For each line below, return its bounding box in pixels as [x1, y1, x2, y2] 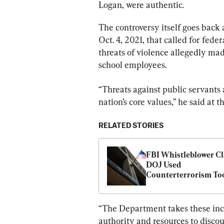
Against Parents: [146, 180, 206, 190]
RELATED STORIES [98, 122, 163, 130]
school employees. [98, 59, 166, 70]
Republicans [146, 190, 190, 200]
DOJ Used [146, 160, 181, 170]
